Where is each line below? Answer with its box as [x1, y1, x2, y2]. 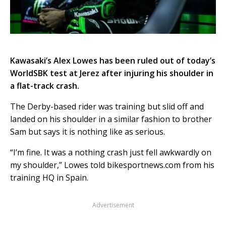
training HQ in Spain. [10, 172, 88, 184]
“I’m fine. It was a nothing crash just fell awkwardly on [10, 147, 211, 158]
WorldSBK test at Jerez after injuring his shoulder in [10, 68, 213, 79]
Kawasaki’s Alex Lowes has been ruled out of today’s [10, 55, 215, 67]
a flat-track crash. [10, 80, 79, 92]
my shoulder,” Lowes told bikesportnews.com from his [10, 159, 214, 171]
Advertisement [92, 201, 134, 210]
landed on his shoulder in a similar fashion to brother [10, 114, 212, 125]
